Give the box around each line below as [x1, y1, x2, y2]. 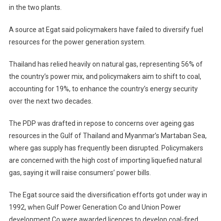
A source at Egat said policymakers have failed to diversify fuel [8, 25, 203, 34]
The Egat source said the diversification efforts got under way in [8, 190, 207, 199]
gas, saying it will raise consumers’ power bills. [8, 168, 151, 177]
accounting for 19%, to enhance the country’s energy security [8, 84, 198, 93]
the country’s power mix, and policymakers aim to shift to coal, [8, 72, 201, 80]
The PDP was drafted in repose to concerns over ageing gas [8, 119, 194, 127]
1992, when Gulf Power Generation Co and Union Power [8, 203, 181, 211]
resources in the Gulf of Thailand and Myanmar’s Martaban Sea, [8, 131, 207, 140]
